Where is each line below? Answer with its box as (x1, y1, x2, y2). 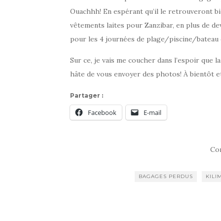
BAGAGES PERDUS (138, 173, 193, 180)
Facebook (88, 108, 116, 117)
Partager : (70, 92, 103, 99)
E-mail (144, 108, 161, 117)
